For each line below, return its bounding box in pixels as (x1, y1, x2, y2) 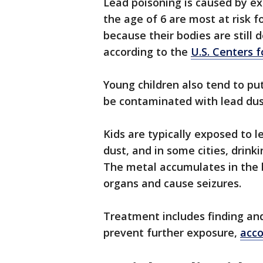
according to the (103, 45, 191, 59)
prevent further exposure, (103, 225, 240, 240)
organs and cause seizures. (103, 176, 241, 190)
